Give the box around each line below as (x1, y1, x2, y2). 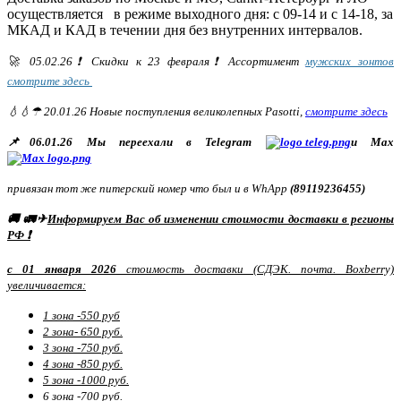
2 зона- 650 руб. (43, 324, 123, 338)
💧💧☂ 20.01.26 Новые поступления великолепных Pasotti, (7, 104, 305, 118)
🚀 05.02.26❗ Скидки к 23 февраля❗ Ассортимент (7, 54, 299, 68)
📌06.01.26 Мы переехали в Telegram (7, 134, 266, 149)
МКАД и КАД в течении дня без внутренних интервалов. (7, 21, 366, 38)
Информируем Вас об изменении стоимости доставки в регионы (47, 211, 395, 226)
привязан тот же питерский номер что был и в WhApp (7, 181, 287, 195)
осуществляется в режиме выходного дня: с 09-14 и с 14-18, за (7, 5, 393, 21)
